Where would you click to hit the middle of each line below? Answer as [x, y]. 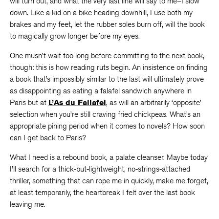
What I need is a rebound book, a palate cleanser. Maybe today [109, 157]
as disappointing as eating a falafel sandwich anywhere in [101, 91]
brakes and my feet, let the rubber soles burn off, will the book [107, 24]
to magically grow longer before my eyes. [75, 36]
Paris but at [29, 102]
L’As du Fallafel [77, 102]
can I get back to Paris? [48, 138]
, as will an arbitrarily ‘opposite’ [154, 102]
